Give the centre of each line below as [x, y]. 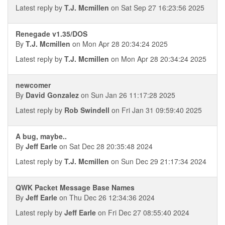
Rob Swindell [87, 110]
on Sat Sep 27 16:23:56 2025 [157, 8]
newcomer [33, 85]
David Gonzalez [52, 95]
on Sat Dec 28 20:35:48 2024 [105, 146]
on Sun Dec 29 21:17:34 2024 [158, 161]
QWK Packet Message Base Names [75, 187]
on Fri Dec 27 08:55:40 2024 [143, 212]
